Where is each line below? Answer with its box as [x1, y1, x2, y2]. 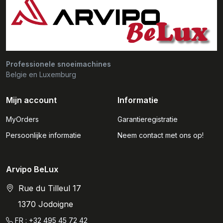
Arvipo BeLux [6, 164, 58, 175]
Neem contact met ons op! [117, 131, 204, 140]
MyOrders [6, 115, 39, 124]
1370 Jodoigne [18, 199, 73, 210]
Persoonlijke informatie [6, 131, 81, 140]
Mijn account [6, 95, 57, 106]
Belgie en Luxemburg [6, 70, 76, 79]
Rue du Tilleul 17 [16, 183, 81, 194]
